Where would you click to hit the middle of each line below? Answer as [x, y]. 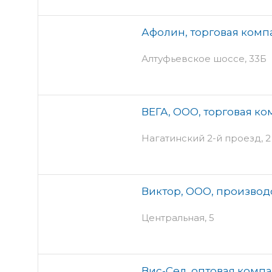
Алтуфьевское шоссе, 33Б [204, 58]
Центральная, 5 [178, 217]
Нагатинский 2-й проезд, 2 [206, 138]
